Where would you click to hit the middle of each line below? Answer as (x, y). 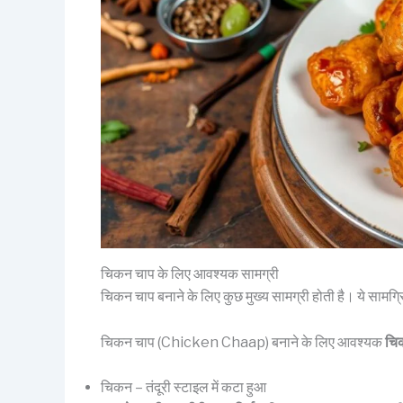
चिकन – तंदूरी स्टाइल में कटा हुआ (184, 388)
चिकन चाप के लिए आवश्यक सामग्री (190, 274)
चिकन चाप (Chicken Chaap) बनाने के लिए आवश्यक (243, 342)
